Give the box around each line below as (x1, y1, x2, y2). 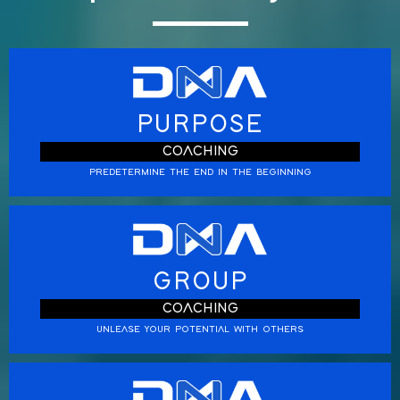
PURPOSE (136, 112, 264, 137)
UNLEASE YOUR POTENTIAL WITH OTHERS (96, 324, 304, 334)
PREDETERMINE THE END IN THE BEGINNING (88, 167, 312, 177)
